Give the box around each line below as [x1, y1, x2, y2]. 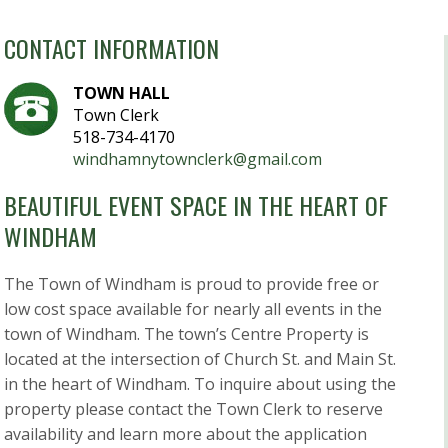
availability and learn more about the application [4, 423, 367, 446]
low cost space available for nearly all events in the [4, 298, 382, 321]
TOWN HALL [73, 82, 170, 105]
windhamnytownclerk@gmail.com [73, 148, 322, 171]
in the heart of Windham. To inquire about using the [4, 373, 396, 396]
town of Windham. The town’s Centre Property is [4, 323, 369, 346]
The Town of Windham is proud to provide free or [4, 273, 379, 296]
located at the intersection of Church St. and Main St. [4, 348, 396, 371]
